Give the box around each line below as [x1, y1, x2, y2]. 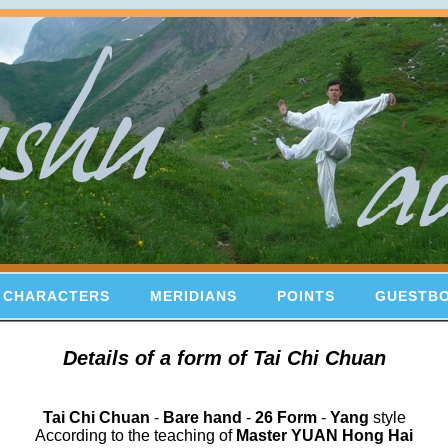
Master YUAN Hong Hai [236, 427, 413, 444]
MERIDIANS [149, 288, 237, 304]
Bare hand [162, 409, 242, 426]
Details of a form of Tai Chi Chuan [62, 347, 386, 369]
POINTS [276, 288, 335, 304]
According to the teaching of [35, 427, 236, 444]
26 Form [254, 409, 317, 426]
